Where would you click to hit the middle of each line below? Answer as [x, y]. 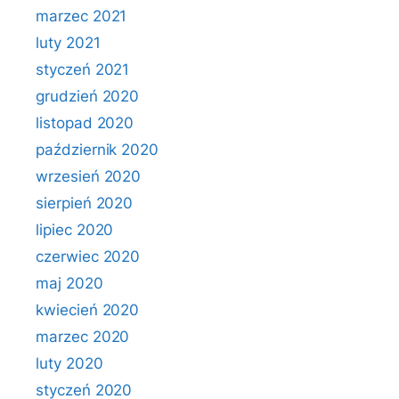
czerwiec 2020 [88, 256]
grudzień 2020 [88, 96]
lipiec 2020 [75, 230]
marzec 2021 [81, 16]
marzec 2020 [83, 337]
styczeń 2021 [83, 69]
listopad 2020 [85, 123]
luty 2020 [69, 363]
